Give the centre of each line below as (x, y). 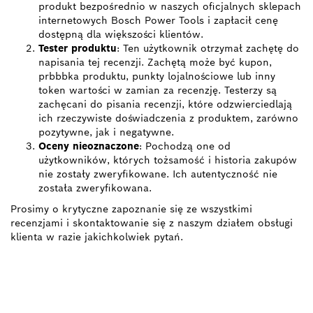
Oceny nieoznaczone (89, 146)
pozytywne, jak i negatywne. (106, 132)
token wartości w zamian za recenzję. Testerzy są (158, 90)
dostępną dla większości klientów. (121, 35)
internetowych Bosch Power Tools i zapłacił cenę (158, 21)
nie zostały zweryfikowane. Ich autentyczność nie (158, 174)
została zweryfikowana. (95, 188)
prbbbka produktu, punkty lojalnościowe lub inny (157, 77)
